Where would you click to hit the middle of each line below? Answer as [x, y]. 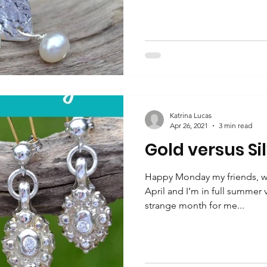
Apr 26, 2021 [189, 125]
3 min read [235, 125]
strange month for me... [195, 205]
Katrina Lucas [191, 115]
